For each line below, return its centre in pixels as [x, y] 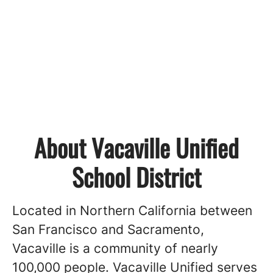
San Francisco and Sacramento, [108, 229]
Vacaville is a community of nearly [115, 248]
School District [136, 177]
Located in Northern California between [132, 211]
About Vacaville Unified [136, 147]
